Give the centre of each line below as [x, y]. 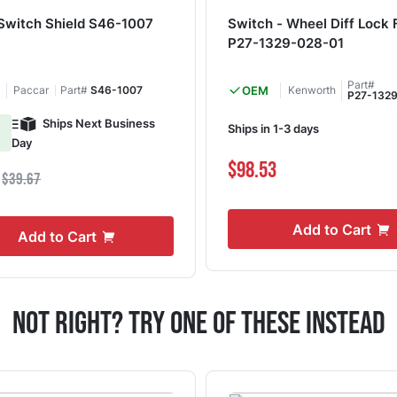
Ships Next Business [98, 123]
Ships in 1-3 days [273, 129]
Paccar [31, 90]
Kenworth [311, 90]
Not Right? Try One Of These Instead [198, 323]
